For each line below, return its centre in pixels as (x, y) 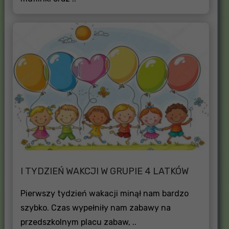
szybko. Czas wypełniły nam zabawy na (95, 208)
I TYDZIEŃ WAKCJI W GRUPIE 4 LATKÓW (104, 171)
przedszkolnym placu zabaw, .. (78, 222)
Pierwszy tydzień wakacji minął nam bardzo (104, 193)
